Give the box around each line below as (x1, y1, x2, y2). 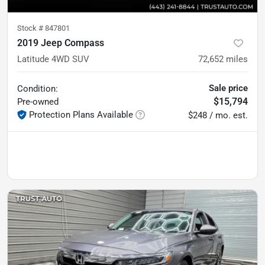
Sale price (209, 82, 248, 93)
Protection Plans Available (29, 109, 133, 120)
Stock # (17, 23, 45, 33)
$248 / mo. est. (188, 109, 248, 121)
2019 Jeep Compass (17, 37, 104, 49)
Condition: (17, 83, 58, 94)
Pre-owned (17, 96, 59, 107)
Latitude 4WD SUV (17, 53, 89, 64)
